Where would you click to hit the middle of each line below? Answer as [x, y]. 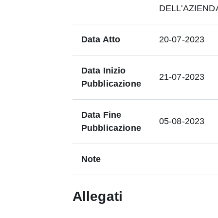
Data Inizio [103, 71]
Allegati [98, 196]
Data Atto [101, 39]
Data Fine [101, 115]
